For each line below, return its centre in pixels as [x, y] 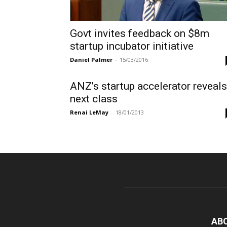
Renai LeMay [89, 112]
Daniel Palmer [91, 60]
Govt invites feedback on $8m [140, 33]
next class [94, 99]
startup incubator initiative [132, 46]
